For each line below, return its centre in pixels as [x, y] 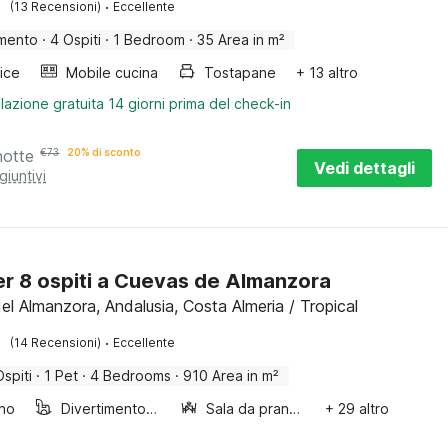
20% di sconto [104, 152]
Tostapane [240, 72]
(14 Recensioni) [56, 342]
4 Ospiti [76, 39]
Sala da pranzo [295, 408]
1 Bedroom [149, 39]
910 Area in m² [231, 375]
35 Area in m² [241, 39]
